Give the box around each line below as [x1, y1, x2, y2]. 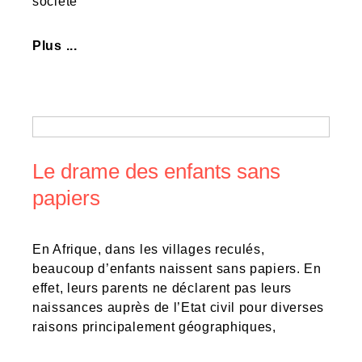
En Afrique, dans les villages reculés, [32, 242, 265, 257]
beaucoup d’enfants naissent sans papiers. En [32, 262, 322, 276]
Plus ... [32, 39, 78, 53]
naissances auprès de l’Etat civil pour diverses [32, 301, 324, 315]
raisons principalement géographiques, [32, 320, 276, 335]
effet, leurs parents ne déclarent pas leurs [32, 281, 293, 296]
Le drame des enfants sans [32, 159, 280, 184]
